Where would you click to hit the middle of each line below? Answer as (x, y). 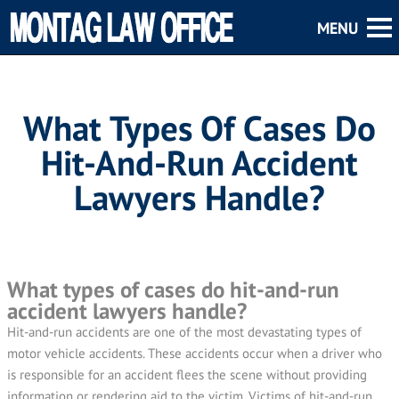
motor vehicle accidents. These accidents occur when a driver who (195, 353)
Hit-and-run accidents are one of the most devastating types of (184, 332)
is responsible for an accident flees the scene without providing (187, 375)
